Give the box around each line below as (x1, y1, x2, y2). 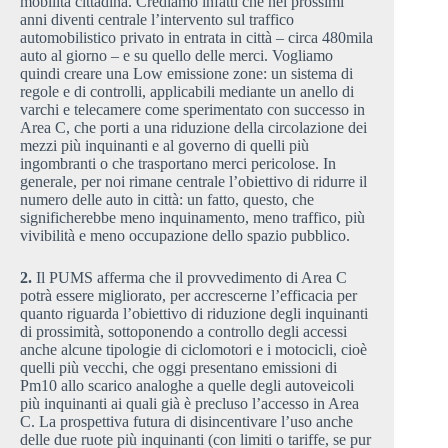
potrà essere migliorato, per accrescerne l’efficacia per (20, 286, 357, 304)
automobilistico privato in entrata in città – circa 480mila (20, 28, 373, 46)
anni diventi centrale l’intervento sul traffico (20, 10, 294, 28)
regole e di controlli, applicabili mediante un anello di (20, 82, 354, 100)
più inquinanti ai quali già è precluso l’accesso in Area (20, 394, 359, 412)
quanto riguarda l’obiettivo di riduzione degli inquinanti (20, 304, 368, 322)
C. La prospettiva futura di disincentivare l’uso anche (20, 412, 353, 430)
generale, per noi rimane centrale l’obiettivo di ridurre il (20, 172, 367, 190)
